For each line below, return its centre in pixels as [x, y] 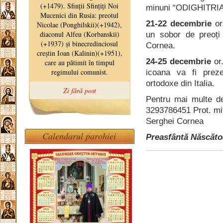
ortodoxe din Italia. [180, 83]
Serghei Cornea [175, 121]
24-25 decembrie [179, 61]
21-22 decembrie [179, 24]
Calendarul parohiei [79, 136]
